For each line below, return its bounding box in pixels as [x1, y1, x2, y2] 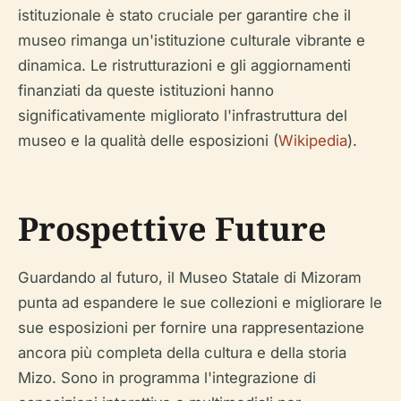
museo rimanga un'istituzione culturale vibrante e [18, 31, 365, 49]
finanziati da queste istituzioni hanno [18, 81, 274, 99]
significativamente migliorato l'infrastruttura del [18, 107, 347, 124]
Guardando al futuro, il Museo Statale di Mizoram [18, 269, 362, 286]
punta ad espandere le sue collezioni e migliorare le [18, 294, 382, 311]
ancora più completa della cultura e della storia [18, 344, 346, 362]
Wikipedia [278, 132, 347, 149]
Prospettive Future [18, 207, 327, 251]
